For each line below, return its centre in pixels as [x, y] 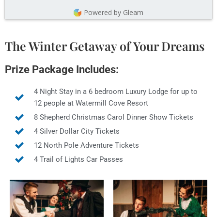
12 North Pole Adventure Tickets [86, 145]
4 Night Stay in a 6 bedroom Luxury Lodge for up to [116, 91]
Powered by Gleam [114, 12]
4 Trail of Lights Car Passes [78, 159]
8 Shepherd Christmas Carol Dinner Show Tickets [114, 117]
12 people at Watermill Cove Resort [91, 103]
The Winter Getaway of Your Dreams [105, 46]
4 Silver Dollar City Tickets [77, 131]
